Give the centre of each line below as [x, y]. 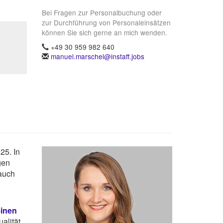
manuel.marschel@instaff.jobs [97, 56]
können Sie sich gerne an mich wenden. [104, 33]
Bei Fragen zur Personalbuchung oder [102, 13]
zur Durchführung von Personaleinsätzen [106, 23]
